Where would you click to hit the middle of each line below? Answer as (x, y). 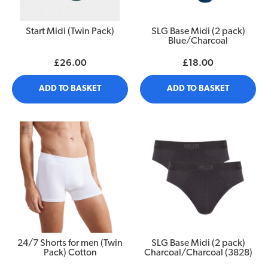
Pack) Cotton (70, 253)
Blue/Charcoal (198, 41)
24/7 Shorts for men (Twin (70, 243)
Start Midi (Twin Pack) (70, 31)
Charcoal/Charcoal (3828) (198, 253)
